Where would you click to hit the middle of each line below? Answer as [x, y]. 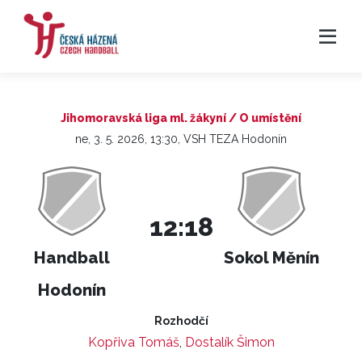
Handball [72, 258]
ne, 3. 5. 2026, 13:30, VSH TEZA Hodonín [181, 139]
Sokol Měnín [272, 258]
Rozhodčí [181, 321]
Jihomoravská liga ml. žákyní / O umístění [181, 118]
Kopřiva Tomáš [133, 342]
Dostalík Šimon [229, 342]
